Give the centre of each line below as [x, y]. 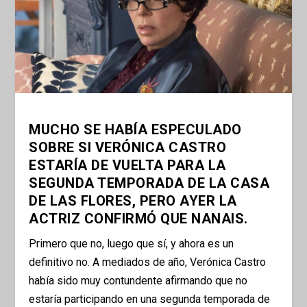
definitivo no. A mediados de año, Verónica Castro [148, 262]
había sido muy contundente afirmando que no [138, 281]
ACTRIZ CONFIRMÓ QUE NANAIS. [138, 219]
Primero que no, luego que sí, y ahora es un [132, 244]
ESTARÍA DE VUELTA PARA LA [127, 165]
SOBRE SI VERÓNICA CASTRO [128, 148]
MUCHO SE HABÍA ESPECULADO [135, 130]
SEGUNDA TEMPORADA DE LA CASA [149, 183]
